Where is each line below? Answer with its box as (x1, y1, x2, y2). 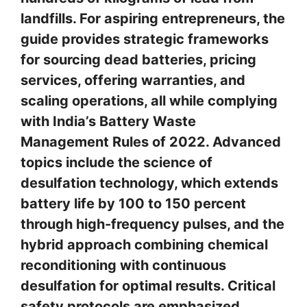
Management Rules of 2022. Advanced (21, 134, 281, 151)
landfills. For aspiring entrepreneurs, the (21, 10, 285, 27)
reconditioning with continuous (21, 257, 226, 274)
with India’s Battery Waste (21, 113, 196, 130)
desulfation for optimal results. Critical (21, 278, 275, 295)
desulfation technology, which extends (21, 175, 278, 192)
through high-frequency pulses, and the (21, 216, 284, 233)
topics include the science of (21, 154, 212, 171)
